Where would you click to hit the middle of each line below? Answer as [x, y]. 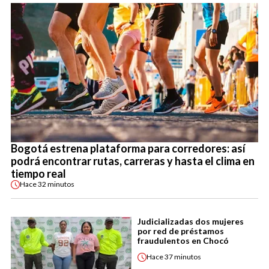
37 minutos [183, 257]
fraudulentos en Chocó [183, 240]
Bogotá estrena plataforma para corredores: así [128, 148]
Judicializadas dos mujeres [191, 221]
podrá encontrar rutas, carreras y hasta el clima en [133, 161]
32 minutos [56, 184]
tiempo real [38, 173]
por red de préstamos [181, 231]
